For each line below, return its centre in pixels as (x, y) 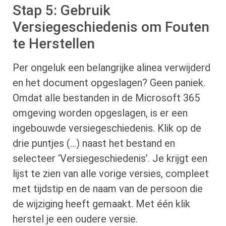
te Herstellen (54, 43)
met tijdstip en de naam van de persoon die (108, 188)
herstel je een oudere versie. (75, 219)
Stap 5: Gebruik (62, 10)
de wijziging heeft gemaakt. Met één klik (101, 204)
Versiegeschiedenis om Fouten (111, 27)
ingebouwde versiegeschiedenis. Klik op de (107, 128)
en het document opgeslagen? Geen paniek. (109, 82)
